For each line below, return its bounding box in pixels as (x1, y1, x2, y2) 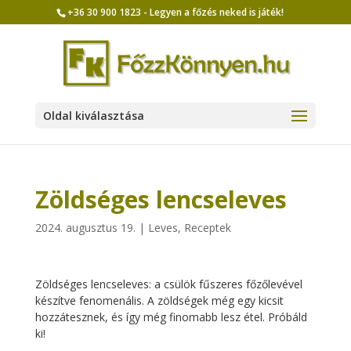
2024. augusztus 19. (34, 220, 136, 235)
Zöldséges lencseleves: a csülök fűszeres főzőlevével (34, 277, 302, 291)
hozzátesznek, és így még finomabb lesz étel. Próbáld (34, 309, 307, 324)
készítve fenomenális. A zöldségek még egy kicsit (34, 293, 284, 308)
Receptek (183, 220, 231, 235)
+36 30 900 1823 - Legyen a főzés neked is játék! (67, 5, 284, 19)
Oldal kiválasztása (42, 108, 144, 123)
